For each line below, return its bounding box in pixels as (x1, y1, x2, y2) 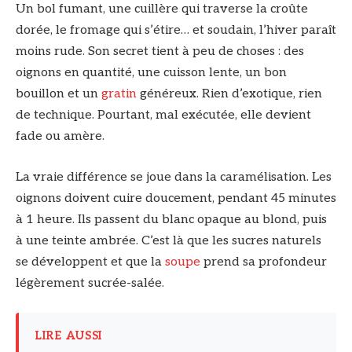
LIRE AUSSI (35, 329, 103, 343)
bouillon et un (16, 86, 101, 101)
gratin (101, 86, 137, 101)
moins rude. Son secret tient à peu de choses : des (16, 44, 304, 59)
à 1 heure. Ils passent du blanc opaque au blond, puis (16, 211, 327, 227)
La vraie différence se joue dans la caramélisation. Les (16, 169, 332, 185)
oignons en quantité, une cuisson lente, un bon (16, 65, 287, 80)
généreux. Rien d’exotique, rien (137, 86, 322, 101)
